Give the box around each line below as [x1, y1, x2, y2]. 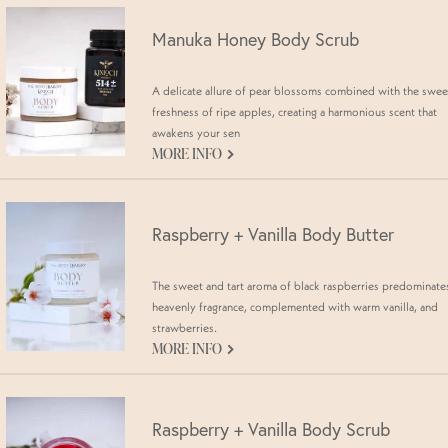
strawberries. [152, 320, 217, 335]
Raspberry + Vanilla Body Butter [152, 223, 394, 246]
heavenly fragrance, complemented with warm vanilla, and [152, 299, 438, 314]
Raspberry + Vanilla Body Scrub [152, 417, 390, 441]
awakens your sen [152, 125, 240, 141]
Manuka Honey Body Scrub [152, 28, 359, 52]
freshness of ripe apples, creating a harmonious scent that [152, 104, 437, 120]
